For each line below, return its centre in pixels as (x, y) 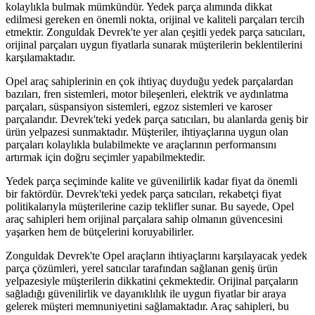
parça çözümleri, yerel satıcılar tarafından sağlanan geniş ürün (142, 269)
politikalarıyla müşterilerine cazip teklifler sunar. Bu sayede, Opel (150, 207)
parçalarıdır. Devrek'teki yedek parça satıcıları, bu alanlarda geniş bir (157, 120)
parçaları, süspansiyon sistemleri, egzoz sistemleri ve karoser (139, 107)
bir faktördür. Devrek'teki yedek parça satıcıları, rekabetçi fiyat (143, 194)
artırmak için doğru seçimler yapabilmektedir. (105, 157)
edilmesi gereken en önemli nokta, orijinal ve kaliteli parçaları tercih (155, 20)
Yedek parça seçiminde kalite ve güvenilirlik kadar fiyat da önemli (152, 181)
